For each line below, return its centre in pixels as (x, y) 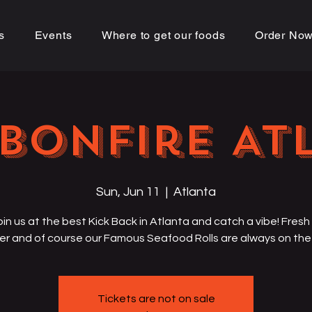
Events (53, 35)
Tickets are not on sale (156, 299)
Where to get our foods (163, 35)
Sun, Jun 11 (128, 192)
